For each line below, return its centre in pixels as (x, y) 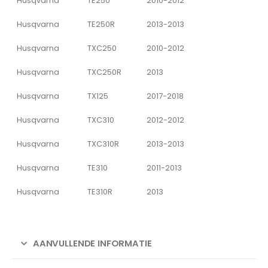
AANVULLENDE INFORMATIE (92, 243)
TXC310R (103, 144)
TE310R (100, 191)
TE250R (101, 24)
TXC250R (104, 72)
